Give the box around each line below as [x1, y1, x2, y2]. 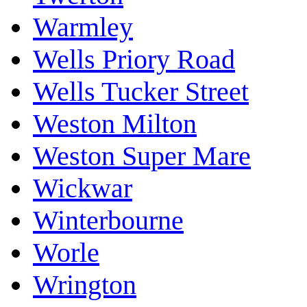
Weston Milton [33, 108, 197, 140]
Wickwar [33, 173, 132, 204]
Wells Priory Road [33, 44, 235, 75]
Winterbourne [33, 205, 184, 236]
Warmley [33, 12, 133, 43]
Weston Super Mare [33, 140, 251, 172]
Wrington [33, 269, 136, 301]
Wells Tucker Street [33, 76, 249, 108]
